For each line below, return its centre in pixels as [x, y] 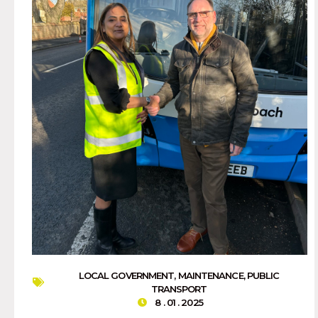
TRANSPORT [179, 289]
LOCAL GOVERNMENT [126, 275]
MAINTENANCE [210, 275]
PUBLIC [263, 275]
